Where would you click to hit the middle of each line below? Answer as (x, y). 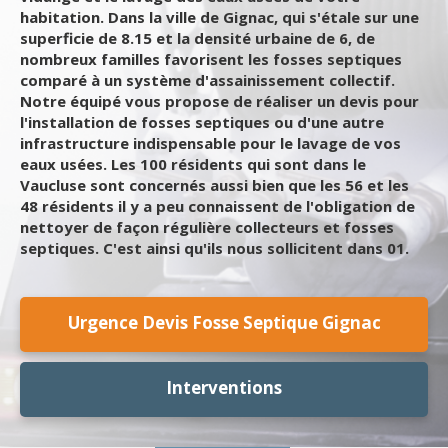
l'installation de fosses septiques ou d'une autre (202, 122)
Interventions (224, 387)
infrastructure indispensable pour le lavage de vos (210, 143)
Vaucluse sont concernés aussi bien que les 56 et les (214, 185)
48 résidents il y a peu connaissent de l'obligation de (217, 206)
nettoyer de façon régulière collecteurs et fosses (207, 227)
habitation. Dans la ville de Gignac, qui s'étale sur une (219, 17)
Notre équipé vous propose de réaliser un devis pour (219, 101)
